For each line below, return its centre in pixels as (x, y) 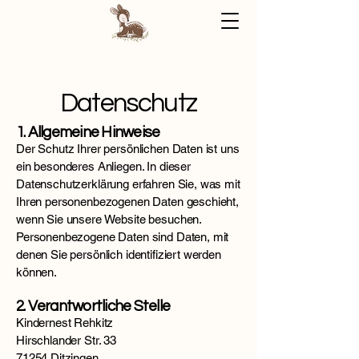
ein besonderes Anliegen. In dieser (103, 166)
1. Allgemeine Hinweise (88, 132)
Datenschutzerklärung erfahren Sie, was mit (128, 184)
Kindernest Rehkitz (65, 323)
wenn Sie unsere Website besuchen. (109, 219)
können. (36, 272)
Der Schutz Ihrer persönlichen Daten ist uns (128, 149)
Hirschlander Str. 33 (66, 340)
